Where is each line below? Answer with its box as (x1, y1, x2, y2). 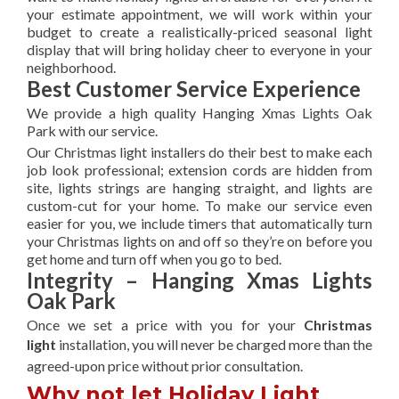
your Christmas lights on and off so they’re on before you (27, 232, 372, 250)
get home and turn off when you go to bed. (27, 250, 281, 268)
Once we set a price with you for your (27, 316, 304, 334)
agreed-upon (27, 357, 108, 375)
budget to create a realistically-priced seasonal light (27, 23, 372, 41)
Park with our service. (27, 122, 158, 140)
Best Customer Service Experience (27, 76, 361, 102)
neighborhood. (27, 59, 116, 77)
